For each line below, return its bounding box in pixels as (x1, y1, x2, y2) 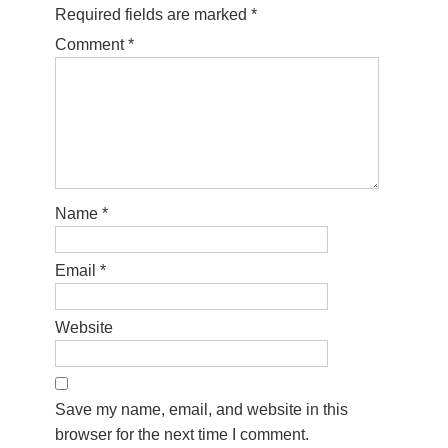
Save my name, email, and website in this (55, 401, 348, 418)
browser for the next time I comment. (55, 426, 309, 443)
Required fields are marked (55, 6, 251, 23)
